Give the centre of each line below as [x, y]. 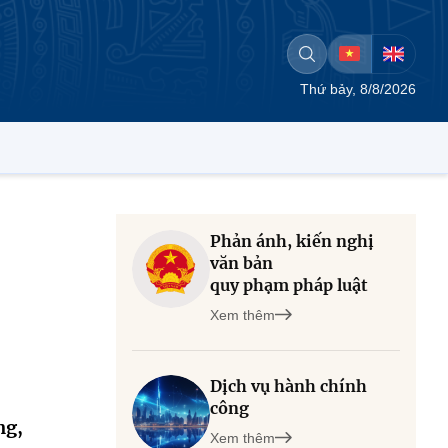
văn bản [241, 263]
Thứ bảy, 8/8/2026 [358, 89]
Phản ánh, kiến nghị [292, 241]
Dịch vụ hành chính [288, 386]
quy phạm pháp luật [289, 285]
